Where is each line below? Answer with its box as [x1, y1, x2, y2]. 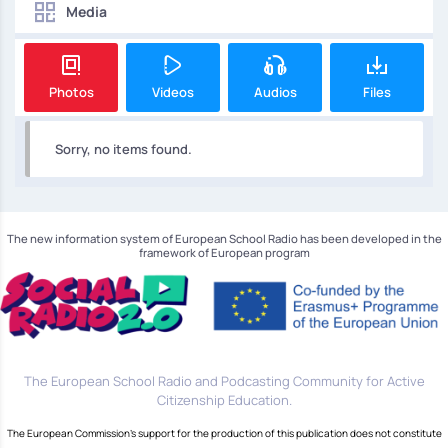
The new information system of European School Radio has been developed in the [6, 231, 442, 247]
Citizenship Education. [156, 391, 292, 410]
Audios [253, 83, 297, 102]
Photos [48, 83, 94, 102]
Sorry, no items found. [55, 140, 192, 159]
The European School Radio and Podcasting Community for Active [23, 372, 425, 391]
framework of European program [138, 245, 310, 261]
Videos [152, 83, 194, 102]
